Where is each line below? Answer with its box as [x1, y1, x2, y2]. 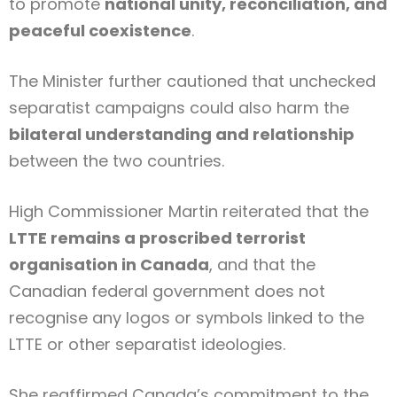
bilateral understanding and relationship [9, 123, 354, 146]
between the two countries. [9, 150, 224, 173]
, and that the [209, 253, 315, 276]
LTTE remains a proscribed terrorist [9, 227, 306, 250]
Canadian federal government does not [9, 280, 325, 303]
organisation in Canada [9, 253, 209, 276]
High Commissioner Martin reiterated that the [9, 200, 369, 223]
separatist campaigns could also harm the [9, 97, 349, 120]
